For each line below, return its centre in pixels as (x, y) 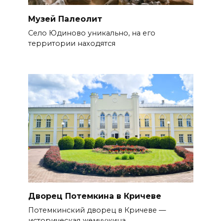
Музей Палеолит (65, 19)
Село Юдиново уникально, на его (92, 33)
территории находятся (72, 43)
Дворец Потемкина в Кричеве (94, 196)
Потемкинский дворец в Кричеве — (97, 210)
